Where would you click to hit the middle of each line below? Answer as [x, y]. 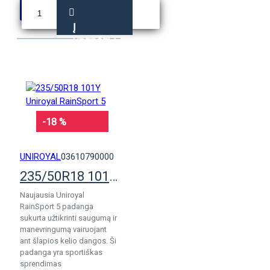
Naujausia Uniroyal [52, 195]
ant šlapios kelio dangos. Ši [68, 241]
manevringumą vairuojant [63, 229]
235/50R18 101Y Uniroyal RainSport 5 [113, 176]
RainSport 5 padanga [57, 206]
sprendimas [41, 264]
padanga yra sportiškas [61, 252]
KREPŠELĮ [94, 42]
